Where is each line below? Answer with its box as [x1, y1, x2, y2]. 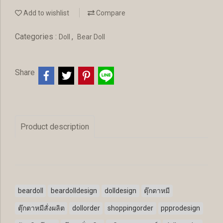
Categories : [15, 32, 59, 41]
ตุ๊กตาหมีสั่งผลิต [17, 204, 65, 212]
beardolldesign [50, 187, 97, 195]
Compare [95, 9, 125, 17]
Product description [20, 122, 89, 131]
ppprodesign [161, 204, 201, 212]
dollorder [72, 204, 100, 212]
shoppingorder [107, 204, 153, 212]
